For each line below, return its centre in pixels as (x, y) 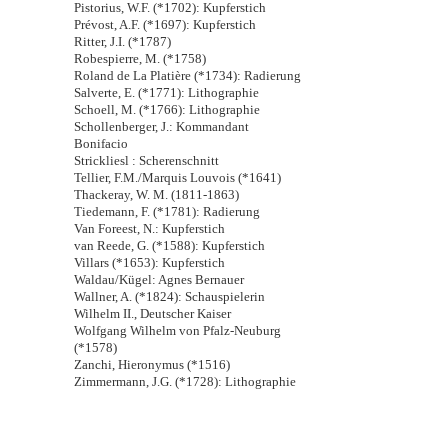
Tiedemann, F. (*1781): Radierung (167, 211)
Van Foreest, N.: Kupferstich (149, 228)
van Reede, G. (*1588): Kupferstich (169, 245)
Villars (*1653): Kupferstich (149, 262)
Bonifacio (101, 143)
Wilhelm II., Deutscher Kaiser (152, 313)
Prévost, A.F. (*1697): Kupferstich (165, 24)
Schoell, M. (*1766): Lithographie (167, 109)
